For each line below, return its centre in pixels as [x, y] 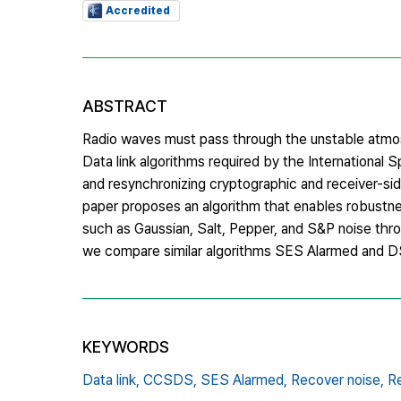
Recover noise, [337, 380]
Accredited [138, 10]
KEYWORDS [126, 346]
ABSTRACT [125, 106]
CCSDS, [170, 380]
